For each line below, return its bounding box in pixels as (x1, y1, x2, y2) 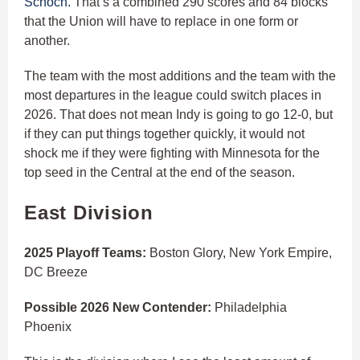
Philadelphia (215, 301, 287, 315)
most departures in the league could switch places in (24, 88, 321, 103)
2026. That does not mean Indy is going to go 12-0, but (24, 108, 333, 122)
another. (24, 34, 70, 48)
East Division (24, 202, 153, 224)
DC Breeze (24, 265, 88, 280)
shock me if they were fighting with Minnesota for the (24, 146, 320, 161)
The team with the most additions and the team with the (24, 69, 336, 84)
